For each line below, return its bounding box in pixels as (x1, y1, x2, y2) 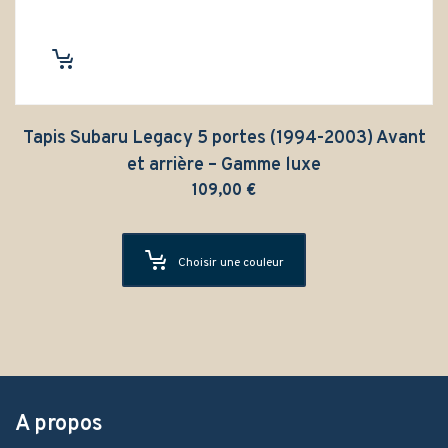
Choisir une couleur (178, 254, 284, 271)
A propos (15, 410, 103, 438)
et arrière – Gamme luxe (127, 153, 321, 177)
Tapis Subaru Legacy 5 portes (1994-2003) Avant (22, 126, 426, 150)
